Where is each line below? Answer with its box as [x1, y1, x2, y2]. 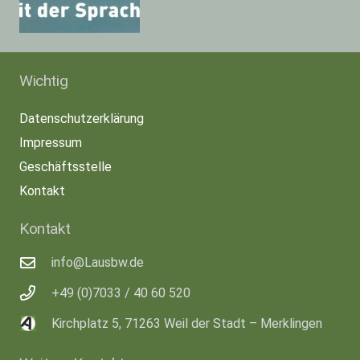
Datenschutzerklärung [19, 110, 144, 126]
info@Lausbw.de [51, 254, 144, 270]
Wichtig [19, 71, 68, 90]
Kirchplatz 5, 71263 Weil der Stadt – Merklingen [51, 315, 322, 331]
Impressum [19, 134, 82, 150]
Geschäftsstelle [19, 158, 112, 174]
